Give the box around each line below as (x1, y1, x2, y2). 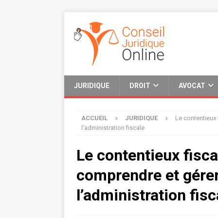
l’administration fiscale (81, 124, 145, 131)
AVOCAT (179, 82, 205, 90)
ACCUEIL (81, 114, 108, 122)
